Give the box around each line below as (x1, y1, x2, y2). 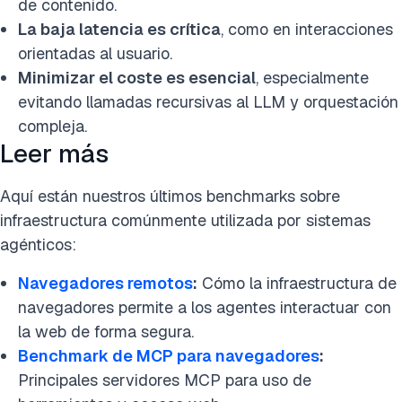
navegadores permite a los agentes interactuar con (18, 297, 391, 319)
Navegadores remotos (18, 273, 193, 294)
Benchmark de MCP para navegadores (18, 345, 319, 367)
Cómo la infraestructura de (197, 273, 397, 294)
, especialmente (256, 67, 369, 89)
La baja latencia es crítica (18, 19, 221, 40)
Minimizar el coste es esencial (18, 67, 256, 89)
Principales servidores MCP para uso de (18, 370, 311, 391)
